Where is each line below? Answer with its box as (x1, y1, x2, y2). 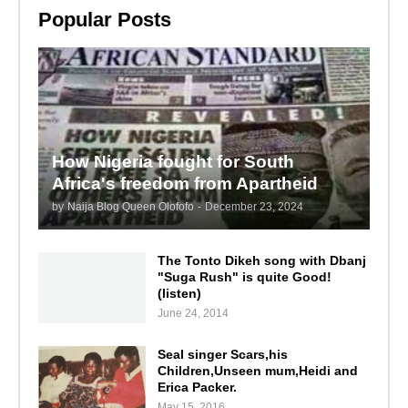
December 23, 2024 (204, 199, 303, 213)
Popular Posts (37, 8, 171, 32)
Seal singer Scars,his (157, 346, 288, 362)
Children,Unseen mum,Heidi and (157, 362, 358, 378)
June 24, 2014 (157, 306, 229, 320)
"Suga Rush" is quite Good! (157, 269, 331, 284)
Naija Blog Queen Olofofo (66, 199, 194, 213)
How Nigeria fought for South (51, 151, 294, 171)
